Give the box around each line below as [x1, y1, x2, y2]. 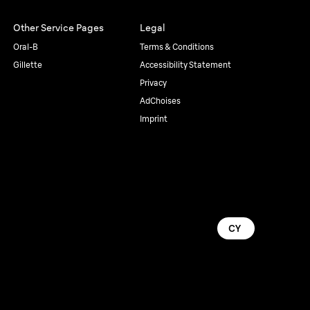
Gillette [13, 60, 42, 70]
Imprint [139, 113, 167, 124]
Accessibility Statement [139, 60, 231, 70]
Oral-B [13, 42, 38, 52]
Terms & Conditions [139, 42, 214, 52]
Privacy [139, 77, 167, 88]
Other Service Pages [13, 21, 104, 34]
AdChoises [139, 95, 181, 106]
